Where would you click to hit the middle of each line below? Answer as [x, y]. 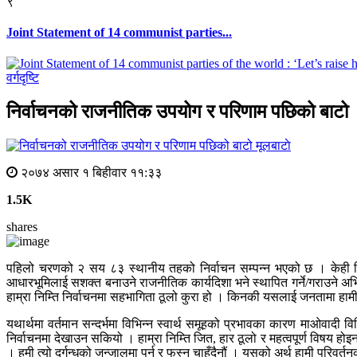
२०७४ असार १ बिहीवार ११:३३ [90, 173]
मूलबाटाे [273, 146]
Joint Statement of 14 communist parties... [119, 33]
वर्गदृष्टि [23, 78]
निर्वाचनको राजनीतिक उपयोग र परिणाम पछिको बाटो [177, 112]
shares [22, 227]
